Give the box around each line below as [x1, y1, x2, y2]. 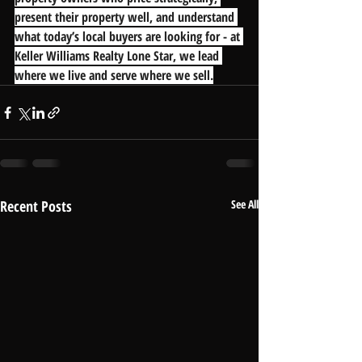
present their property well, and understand [15, 8, 238, 27]
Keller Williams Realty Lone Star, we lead [15, 47, 222, 65]
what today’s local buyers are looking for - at [15, 27, 243, 46]
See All [231, 196, 259, 213]
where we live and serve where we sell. [15, 66, 213, 85]
